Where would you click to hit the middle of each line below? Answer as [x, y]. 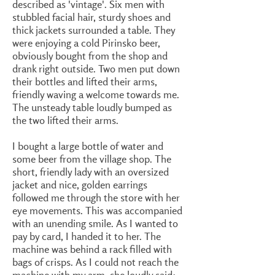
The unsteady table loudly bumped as [92, 107]
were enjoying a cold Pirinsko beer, [86, 43]
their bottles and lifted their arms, [85, 81]
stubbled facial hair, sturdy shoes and [91, 17]
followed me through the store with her [96, 197]
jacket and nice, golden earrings [80, 184]
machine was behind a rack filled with [92, 249]
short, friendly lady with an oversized [91, 172]
